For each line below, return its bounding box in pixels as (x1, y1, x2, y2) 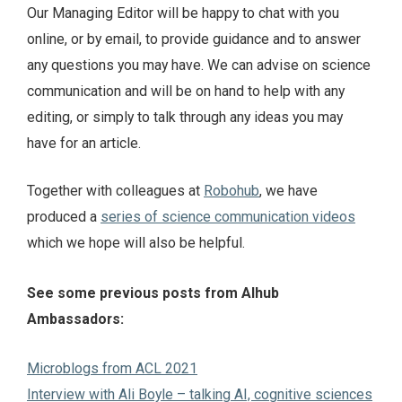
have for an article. (27, 135, 141, 153)
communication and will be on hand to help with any (27, 83, 345, 100)
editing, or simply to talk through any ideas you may (27, 109, 343, 127)
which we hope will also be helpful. (27, 234, 245, 252)
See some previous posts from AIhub (27, 284, 279, 301)
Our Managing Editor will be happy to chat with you (27, 4, 339, 22)
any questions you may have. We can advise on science (27, 57, 371, 74)
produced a (27, 208, 100, 226)
